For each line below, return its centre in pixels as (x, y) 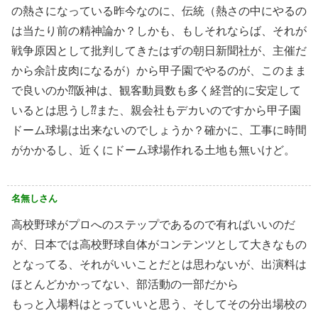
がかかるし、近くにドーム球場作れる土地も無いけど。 (153, 150)
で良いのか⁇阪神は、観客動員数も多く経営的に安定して (156, 90)
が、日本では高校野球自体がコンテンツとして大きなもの (159, 244)
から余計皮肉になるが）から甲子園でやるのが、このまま (159, 70)
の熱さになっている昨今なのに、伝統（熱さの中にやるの (159, 11)
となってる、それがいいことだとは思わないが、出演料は (159, 264)
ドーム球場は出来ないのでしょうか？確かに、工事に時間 (159, 130)
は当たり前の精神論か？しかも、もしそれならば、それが (159, 31)
